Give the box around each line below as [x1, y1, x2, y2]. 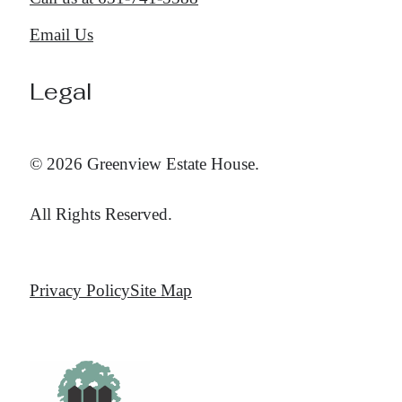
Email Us [30, 25, 93, 45]
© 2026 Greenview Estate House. [30, 154, 259, 174]
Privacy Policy [30, 280, 130, 300]
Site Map [130, 280, 192, 300]
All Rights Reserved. [30, 204, 172, 223]
